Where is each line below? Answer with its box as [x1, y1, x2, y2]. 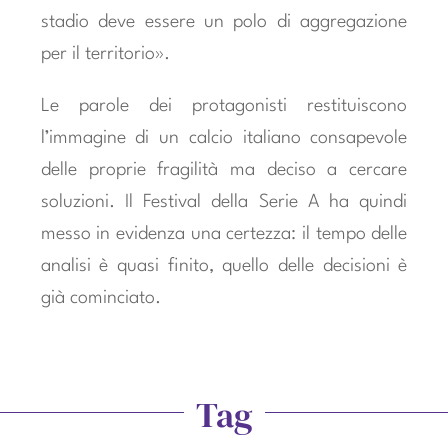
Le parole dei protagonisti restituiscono [40, 97, 408, 116]
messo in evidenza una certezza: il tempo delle [40, 225, 408, 244]
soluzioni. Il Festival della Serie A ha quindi [40, 193, 408, 212]
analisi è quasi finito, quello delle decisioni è [40, 257, 408, 276]
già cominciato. [40, 289, 161, 308]
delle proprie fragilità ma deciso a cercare [40, 161, 408, 180]
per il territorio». [40, 45, 170, 64]
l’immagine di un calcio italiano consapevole [40, 129, 408, 148]
